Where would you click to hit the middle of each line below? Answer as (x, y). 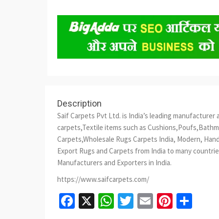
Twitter (157, 201)
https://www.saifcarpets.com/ (103, 179)
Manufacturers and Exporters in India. (114, 163)
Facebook (106, 201)
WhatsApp (147, 201)
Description (79, 104)
